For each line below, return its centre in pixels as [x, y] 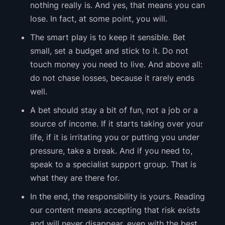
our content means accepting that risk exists [115, 210]
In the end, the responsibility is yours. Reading [117, 197]
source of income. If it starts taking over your [117, 124]
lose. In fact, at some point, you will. [98, 19]
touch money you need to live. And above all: [116, 65]
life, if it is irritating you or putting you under [115, 137]
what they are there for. [75, 178]
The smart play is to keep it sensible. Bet [107, 37]
